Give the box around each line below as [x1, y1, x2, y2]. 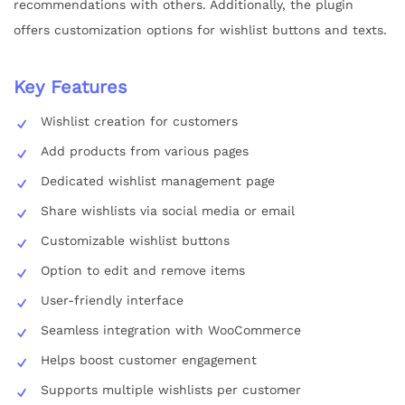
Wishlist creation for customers [41, 113, 238, 128]
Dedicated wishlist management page [41, 173, 275, 188]
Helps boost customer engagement [41, 352, 257, 367]
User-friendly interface [41, 292, 184, 307]
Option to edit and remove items [41, 262, 245, 278]
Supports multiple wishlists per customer [41, 381, 301, 397]
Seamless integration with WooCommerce [41, 322, 301, 337]
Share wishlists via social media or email [41, 202, 295, 218]
